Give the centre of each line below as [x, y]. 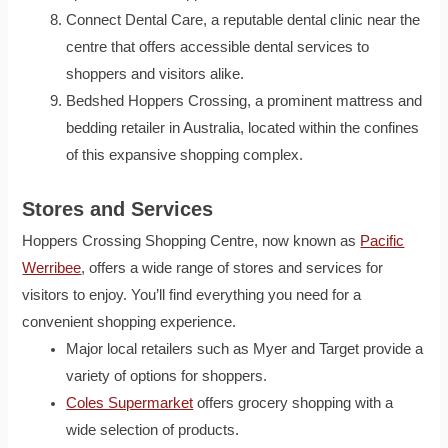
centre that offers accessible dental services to [218, 47]
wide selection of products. [153, 429]
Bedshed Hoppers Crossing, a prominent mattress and [244, 101]
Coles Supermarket [130, 402]
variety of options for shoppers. [167, 375]
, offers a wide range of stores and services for [232, 267]
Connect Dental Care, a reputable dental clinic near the [243, 20]
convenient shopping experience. [129, 321]
